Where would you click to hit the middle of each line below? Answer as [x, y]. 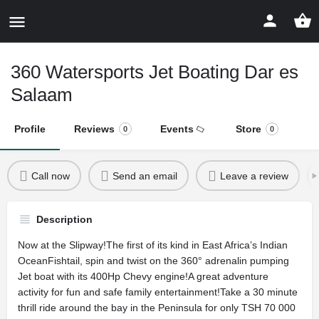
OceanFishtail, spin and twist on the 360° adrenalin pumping [153, 261]
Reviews [94, 129]
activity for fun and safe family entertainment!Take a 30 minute [158, 292]
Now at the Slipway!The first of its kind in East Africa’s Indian [153, 245]
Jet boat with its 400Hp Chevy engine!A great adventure [143, 276]
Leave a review [254, 176]
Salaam [42, 95]
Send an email [145, 176]
